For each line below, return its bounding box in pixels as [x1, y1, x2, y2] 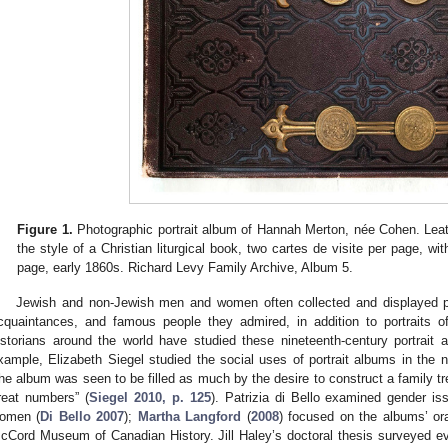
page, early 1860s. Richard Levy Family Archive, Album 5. [17, 260, 354, 276]
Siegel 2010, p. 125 [88, 389, 211, 405]
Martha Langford [137, 408, 242, 424]
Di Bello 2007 [40, 408, 125, 424]
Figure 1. [17, 222, 73, 238]
